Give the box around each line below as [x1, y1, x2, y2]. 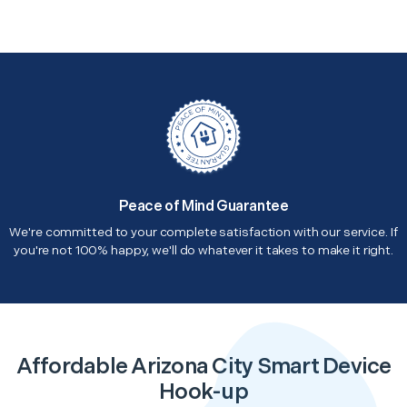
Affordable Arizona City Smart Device [15, 352, 392, 380]
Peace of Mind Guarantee [118, 197, 289, 215]
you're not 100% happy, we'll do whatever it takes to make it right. [14, 242, 393, 258]
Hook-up [159, 378, 248, 405]
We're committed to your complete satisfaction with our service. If [9, 223, 398, 240]
